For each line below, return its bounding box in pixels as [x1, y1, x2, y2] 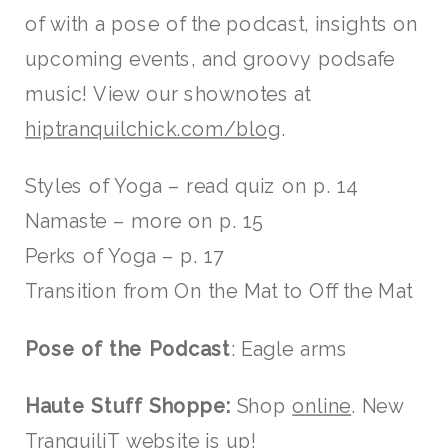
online [292, 394, 352, 418]
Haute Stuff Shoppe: [25, 394, 237, 418]
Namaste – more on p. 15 [25, 210, 262, 233]
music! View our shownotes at [25, 82, 311, 105]
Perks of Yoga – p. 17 [25, 245, 224, 268]
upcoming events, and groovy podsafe [25, 47, 396, 70]
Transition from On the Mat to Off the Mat [25, 280, 413, 303]
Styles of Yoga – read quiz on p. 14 [25, 175, 358, 198]
